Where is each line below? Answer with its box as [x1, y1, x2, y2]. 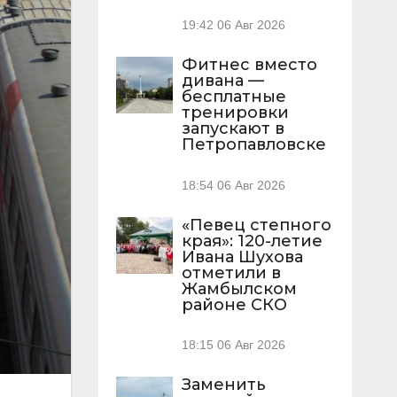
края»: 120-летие [181, 230, 323, 251]
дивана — [181, 71, 264, 91]
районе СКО [181, 294, 287, 315]
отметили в [181, 262, 281, 283]
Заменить [181, 375, 266, 395]
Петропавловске [181, 135, 326, 155]
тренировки [181, 103, 289, 123]
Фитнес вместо [181, 55, 317, 75]
